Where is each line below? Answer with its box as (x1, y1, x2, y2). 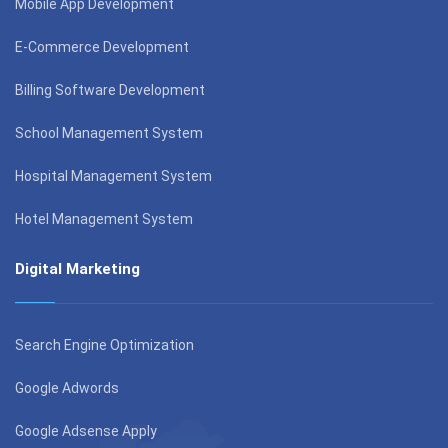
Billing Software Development (15, 81, 205, 98)
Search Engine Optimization (15, 336, 194, 353)
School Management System (15, 124, 203, 141)
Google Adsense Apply (15, 422, 157, 439)
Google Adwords (15, 379, 119, 396)
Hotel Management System (15, 210, 193, 227)
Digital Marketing (15, 259, 140, 278)
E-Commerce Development (15, 38, 189, 55)
